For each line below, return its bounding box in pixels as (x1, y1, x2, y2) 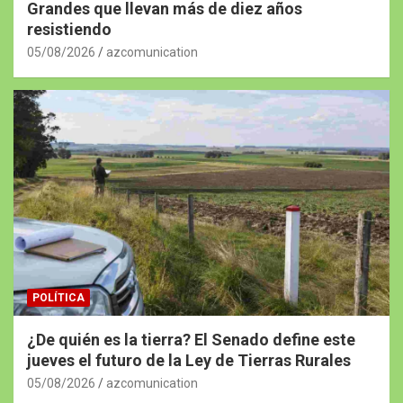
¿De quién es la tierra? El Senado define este (27, 330, 355, 349)
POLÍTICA (32, 291, 85, 304)
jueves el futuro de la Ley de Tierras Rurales (27, 351, 351, 370)
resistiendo (27, 20, 112, 40)
